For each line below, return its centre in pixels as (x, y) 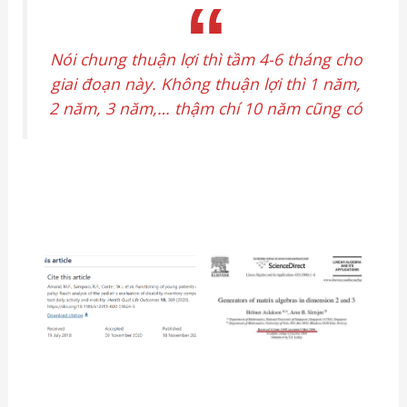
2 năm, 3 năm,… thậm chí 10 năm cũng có (206, 108)
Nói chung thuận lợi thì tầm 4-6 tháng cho (206, 59)
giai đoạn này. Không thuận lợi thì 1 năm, (206, 83)
